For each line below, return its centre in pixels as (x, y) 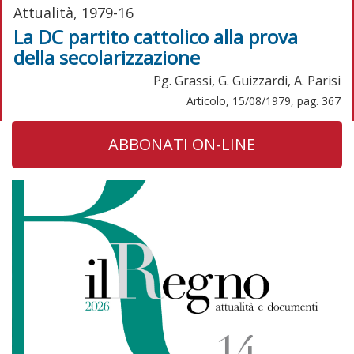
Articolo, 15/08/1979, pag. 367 (264, 100)
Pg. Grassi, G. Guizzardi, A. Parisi (247, 80)
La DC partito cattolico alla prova (156, 36)
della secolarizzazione (107, 57)
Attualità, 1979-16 (73, 12)
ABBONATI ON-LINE (181, 144)
